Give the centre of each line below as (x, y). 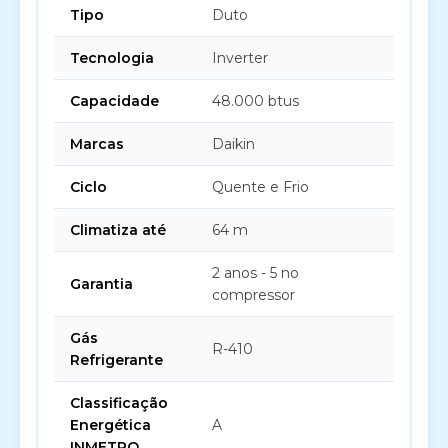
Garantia (101, 284)
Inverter (240, 58)
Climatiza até (118, 230)
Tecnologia (112, 58)
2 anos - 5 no (255, 273)
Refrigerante (116, 360)
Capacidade (114, 101)
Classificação (119, 403)
